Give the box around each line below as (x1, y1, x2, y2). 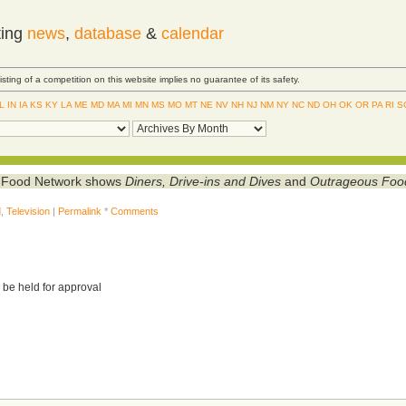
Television (6, 205, 51, 217)
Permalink (58, 205, 102, 217)
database (73, 24, 141, 43)
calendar (160, 24, 224, 43)
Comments (111, 205, 159, 217)
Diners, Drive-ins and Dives (125, 173, 282, 188)
